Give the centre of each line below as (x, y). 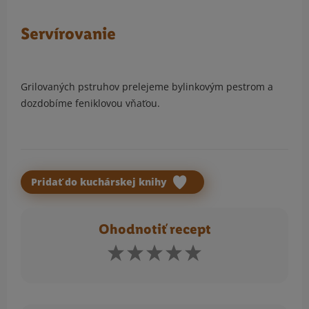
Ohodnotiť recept (154, 230)
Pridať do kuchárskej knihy (100, 182)
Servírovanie (68, 34)
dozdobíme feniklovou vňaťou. (92, 103)
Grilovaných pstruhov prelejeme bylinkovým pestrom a (147, 87)
